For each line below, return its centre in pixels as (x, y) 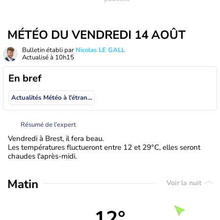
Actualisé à (39, 57)
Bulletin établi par (49, 50)
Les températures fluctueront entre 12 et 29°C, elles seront (104, 147)
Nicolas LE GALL (100, 50)
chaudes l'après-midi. (42, 156)
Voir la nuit (185, 183)
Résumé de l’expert (48, 124)
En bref (25, 78)
